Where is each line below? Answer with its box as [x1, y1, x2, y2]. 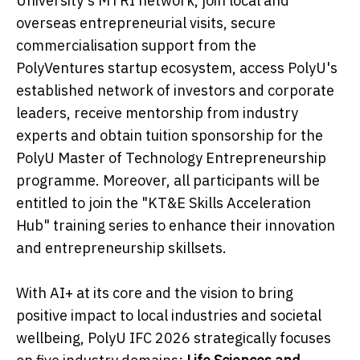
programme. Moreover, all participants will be [16, 170, 320, 190]
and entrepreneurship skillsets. [16, 238, 227, 257]
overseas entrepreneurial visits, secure [16, 13, 276, 32]
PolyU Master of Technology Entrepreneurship [16, 148, 326, 167]
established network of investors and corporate [16, 80, 334, 100]
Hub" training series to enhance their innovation [16, 215, 335, 235]
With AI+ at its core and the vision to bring [16, 283, 293, 302]
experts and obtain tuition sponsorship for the [16, 125, 323, 145]
